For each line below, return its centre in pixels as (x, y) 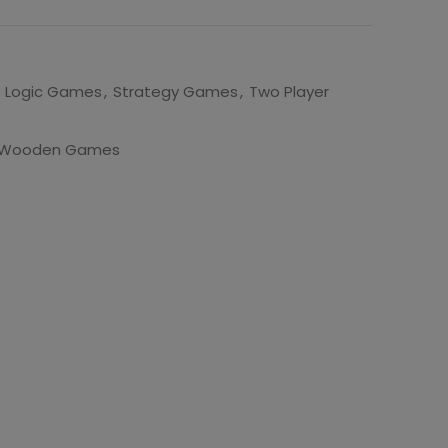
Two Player (289, 91)
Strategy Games (175, 91)
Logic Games (53, 91)
